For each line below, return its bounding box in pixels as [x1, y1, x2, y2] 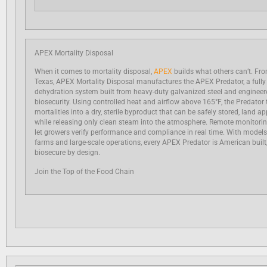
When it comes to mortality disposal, [35, 67, 154, 76]
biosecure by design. [35, 148, 100, 157]
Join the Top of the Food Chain [35, 167, 134, 176]
